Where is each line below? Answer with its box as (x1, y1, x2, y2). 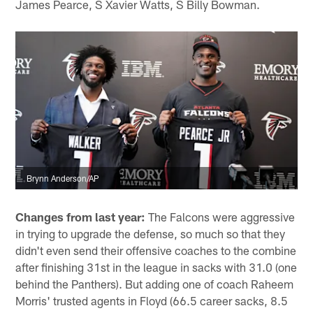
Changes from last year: (15, 209, 146, 224)
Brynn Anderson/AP (27, 173, 100, 184)
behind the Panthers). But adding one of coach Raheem (15, 276, 294, 291)
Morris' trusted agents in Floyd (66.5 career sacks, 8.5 (15, 293, 289, 307)
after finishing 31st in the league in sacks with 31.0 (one (15, 259, 298, 274)
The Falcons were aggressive (145, 209, 296, 224)
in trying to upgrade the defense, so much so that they (15, 226, 286, 240)
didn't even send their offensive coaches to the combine (15, 242, 297, 257)
